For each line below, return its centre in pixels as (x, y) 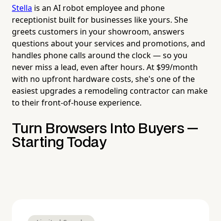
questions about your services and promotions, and (109, 43)
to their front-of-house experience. (77, 102)
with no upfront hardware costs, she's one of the (103, 79)
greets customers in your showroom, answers (98, 31)
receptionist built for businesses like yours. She (100, 19)
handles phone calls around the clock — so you (100, 55)
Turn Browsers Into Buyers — (105, 129)
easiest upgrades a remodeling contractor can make (110, 91)
